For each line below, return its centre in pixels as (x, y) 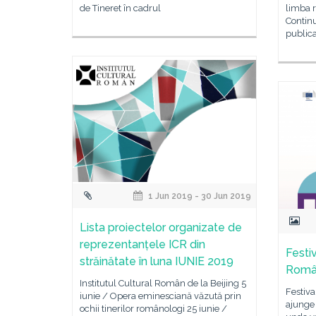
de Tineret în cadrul (120, 8)
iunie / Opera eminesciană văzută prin (160, 296)
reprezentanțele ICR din (142, 244)
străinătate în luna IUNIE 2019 (157, 261)
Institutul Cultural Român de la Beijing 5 (163, 283)
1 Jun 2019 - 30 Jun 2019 (199, 196)
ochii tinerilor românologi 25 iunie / (153, 309)
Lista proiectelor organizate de (161, 227)
